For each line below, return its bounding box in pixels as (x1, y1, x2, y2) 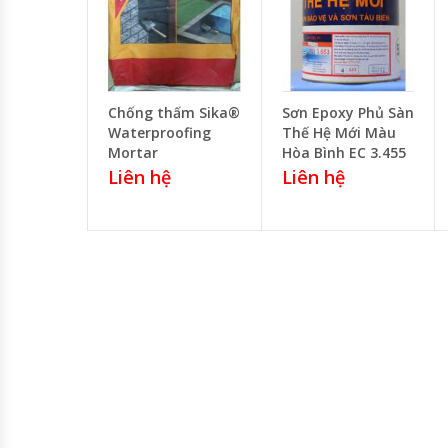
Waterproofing (108, 122, 211, 142)
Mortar (108, 142, 158, 162)
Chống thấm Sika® (108, 102, 240, 122)
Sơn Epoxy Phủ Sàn (281, 102, 414, 122)
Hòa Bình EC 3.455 (281, 142, 406, 162)
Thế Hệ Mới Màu (281, 122, 396, 142)
